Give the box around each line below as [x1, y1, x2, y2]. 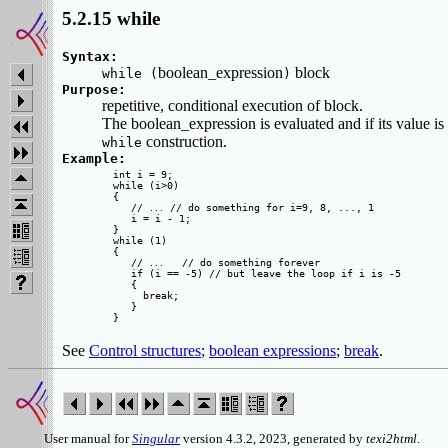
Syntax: [62, 48, 118, 64]
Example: [62, 150, 126, 166]
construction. [142, 132, 227, 150]
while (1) [113, 234, 167, 246]
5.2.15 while [62, 8, 160, 29]
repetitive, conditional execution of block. [102, 96, 363, 114]
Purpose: [62, 81, 126, 97]
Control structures [89, 341, 201, 359]
